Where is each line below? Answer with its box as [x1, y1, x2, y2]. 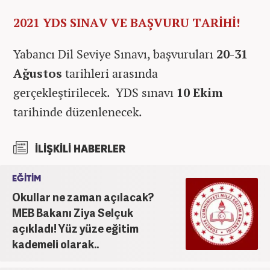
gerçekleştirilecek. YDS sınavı [13, 84, 177, 101]
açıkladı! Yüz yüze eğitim [12, 220, 139, 236]
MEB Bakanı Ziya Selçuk [12, 204, 133, 220]
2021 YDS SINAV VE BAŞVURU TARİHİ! [13, 14, 240, 31]
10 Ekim [177, 84, 223, 101]
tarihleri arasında [62, 64, 158, 81]
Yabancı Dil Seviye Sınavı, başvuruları [13, 45, 216, 62]
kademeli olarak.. [12, 236, 99, 251]
